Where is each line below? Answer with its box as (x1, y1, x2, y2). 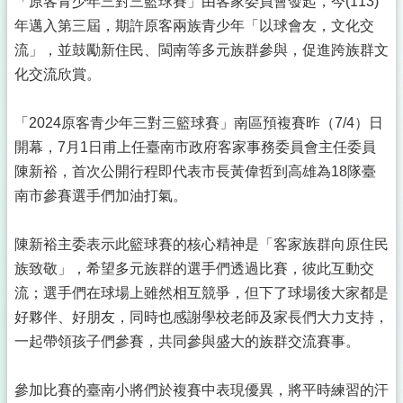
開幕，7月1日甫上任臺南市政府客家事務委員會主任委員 (14, 139, 376, 155)
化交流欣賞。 (14, 67, 101, 82)
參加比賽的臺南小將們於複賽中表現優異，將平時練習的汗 (14, 382, 389, 398)
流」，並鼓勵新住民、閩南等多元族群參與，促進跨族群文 (14, 42, 389, 58)
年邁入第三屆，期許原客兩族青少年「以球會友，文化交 (14, 18, 374, 33)
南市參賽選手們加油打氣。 (14, 188, 187, 203)
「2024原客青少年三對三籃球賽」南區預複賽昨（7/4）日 (14, 115, 383, 130)
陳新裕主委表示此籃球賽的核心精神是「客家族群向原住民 (14, 237, 389, 252)
